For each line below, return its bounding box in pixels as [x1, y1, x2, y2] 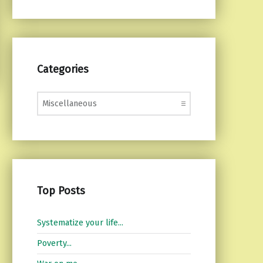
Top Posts [36, 184, 85, 197]
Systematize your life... [36, 217, 123, 228]
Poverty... [36, 238, 72, 249]
